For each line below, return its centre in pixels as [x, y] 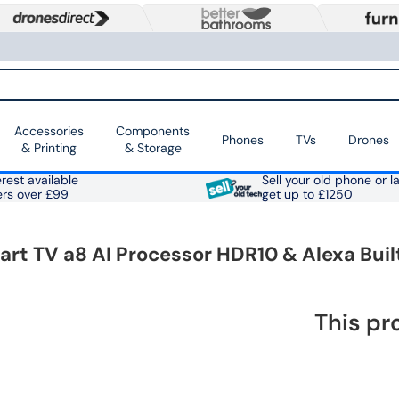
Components [153, 131]
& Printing [49, 148]
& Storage [153, 148]
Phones [243, 139]
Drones [369, 139]
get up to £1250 [307, 195]
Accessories [49, 131]
